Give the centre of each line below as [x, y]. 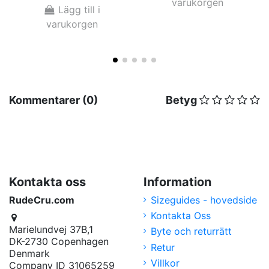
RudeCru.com [42, 200]
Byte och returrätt [191, 231]
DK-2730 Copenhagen [59, 242]
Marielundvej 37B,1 [51, 230]
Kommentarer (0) [53, 100]
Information [177, 182]
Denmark [29, 254]
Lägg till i [80, 10]
